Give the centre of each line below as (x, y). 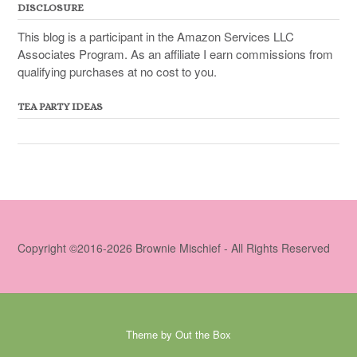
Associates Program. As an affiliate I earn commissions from (175, 54)
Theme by (151, 335)
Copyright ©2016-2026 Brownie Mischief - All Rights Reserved (174, 248)
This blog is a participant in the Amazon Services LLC (156, 37)
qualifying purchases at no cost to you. (117, 72)
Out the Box (203, 335)
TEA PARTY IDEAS (60, 107)
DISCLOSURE (51, 8)
